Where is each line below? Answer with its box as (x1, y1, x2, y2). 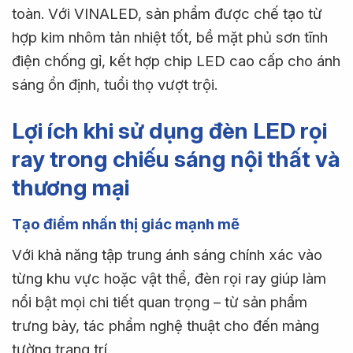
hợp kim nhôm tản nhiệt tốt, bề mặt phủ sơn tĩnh (12, 28, 328, 47)
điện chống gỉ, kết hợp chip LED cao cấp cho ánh (12, 52, 340, 71)
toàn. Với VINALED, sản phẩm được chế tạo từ (12, 5, 322, 24)
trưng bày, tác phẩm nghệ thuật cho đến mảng (12, 317, 319, 336)
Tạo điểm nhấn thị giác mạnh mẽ (12, 215, 240, 234)
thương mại (12, 173, 129, 201)
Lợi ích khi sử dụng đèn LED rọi (12, 117, 327, 144)
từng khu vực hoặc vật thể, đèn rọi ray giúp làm (12, 269, 326, 288)
